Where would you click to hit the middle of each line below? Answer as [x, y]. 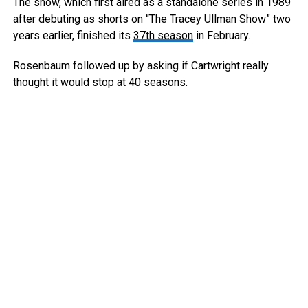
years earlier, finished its [73, 36]
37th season [163, 36]
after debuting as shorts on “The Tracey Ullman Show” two [152, 19]
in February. [221, 36]
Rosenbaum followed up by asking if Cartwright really [141, 66]
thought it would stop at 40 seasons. [100, 82]
